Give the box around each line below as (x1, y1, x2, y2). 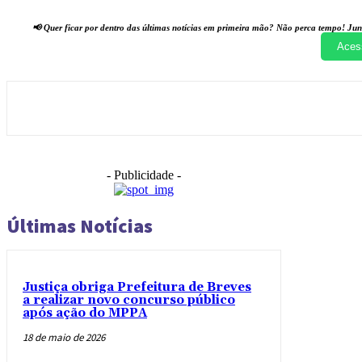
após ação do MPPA (23, 305, 147, 322)
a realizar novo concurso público (23, 293, 235, 309)
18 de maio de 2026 (23, 330, 105, 345)
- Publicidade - (107, 168, 181, 183)
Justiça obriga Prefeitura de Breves (23, 280, 251, 296)
